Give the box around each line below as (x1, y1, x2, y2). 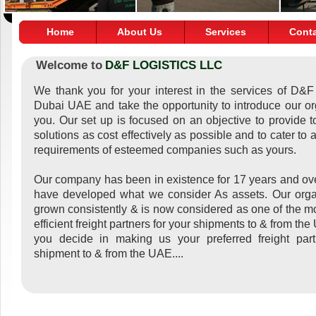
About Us (117, 26, 163, 37)
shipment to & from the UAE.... (34, 248, 183, 260)
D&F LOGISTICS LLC (105, 59, 223, 72)
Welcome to (36, 59, 103, 72)
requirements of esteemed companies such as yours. (34, 144, 296, 156)
